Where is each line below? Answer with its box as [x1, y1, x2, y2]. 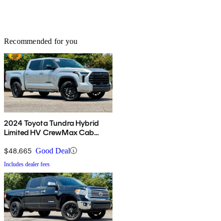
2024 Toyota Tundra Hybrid [4, 118, 99, 128]
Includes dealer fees [4, 160, 50, 168]
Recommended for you [4, 37, 78, 45]
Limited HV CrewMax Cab [4, 127, 94, 137]
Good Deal [36, 146, 70, 155]
